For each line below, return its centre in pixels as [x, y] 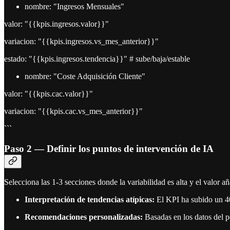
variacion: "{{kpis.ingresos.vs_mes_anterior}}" [81, 41]
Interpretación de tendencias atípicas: [90, 200]
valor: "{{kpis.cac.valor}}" [49, 93]
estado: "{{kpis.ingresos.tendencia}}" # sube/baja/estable [97, 59]
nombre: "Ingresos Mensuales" [74, 6]
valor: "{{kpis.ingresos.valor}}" [56, 24]
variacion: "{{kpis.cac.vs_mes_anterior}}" [73, 111]
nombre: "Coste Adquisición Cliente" [85, 76]
